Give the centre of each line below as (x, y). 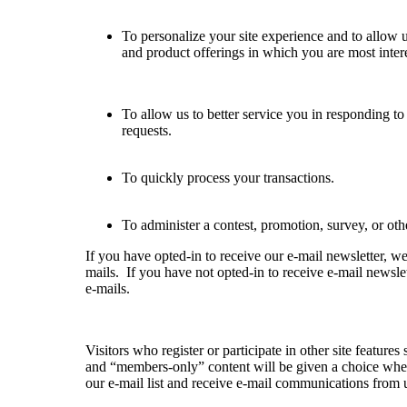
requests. (147, 130)
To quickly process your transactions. (228, 177)
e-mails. (108, 288)
